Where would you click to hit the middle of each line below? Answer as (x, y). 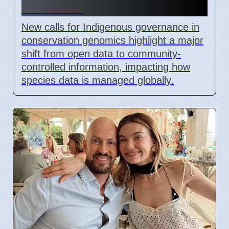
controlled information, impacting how (106, 67)
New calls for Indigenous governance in (110, 27)
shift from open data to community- (101, 53)
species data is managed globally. (98, 80)
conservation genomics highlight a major (112, 40)
